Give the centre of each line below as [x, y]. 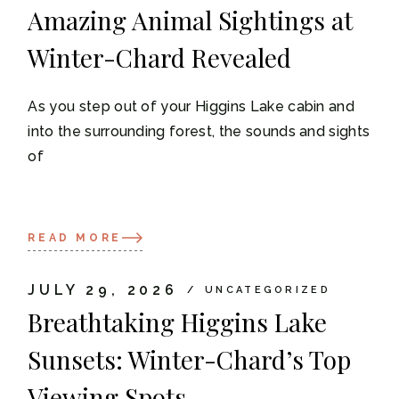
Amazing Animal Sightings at [191, 20]
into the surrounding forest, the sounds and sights [199, 131]
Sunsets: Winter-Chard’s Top [190, 359]
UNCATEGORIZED [268, 289]
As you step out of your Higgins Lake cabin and [191, 106]
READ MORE [75, 237]
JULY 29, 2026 [103, 289]
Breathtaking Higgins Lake [178, 322]
